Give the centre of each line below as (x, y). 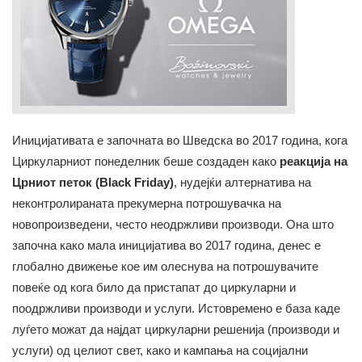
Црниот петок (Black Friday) (93, 183)
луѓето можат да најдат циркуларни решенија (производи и (176, 330)
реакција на (314, 162)
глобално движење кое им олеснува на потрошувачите (165, 267)
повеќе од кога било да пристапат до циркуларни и (154, 288)
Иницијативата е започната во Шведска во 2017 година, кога (180, 141)
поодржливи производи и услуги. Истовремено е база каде (176, 309)
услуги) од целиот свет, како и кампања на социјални (160, 351)
